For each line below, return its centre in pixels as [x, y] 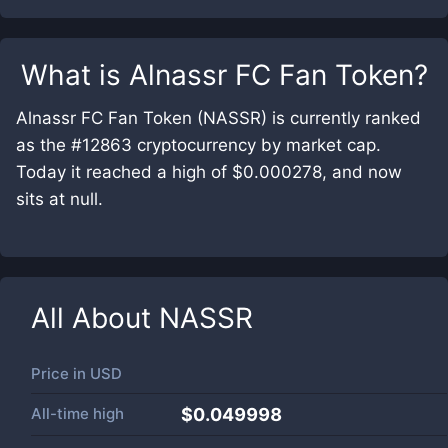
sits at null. [59, 199]
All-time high [77, 413]
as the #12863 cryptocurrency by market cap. [198, 145]
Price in [60, 373]
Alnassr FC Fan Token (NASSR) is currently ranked [218, 118]
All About [95, 318]
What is [74, 75]
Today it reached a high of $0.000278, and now [209, 172]
